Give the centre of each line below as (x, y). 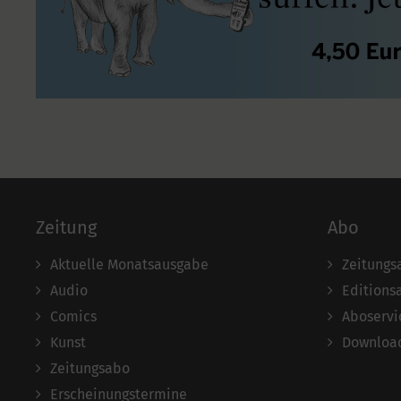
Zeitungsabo (90, 369)
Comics (73, 317)
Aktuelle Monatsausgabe (129, 265)
